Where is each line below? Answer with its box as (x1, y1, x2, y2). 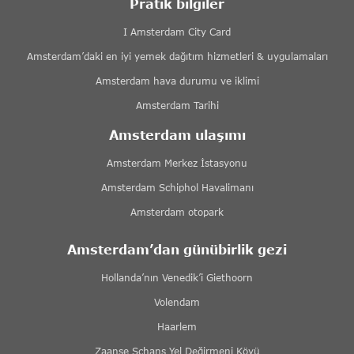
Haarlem (157, 321, 197, 333)
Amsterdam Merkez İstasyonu (107, 157, 247, 170)
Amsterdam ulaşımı (108, 127, 246, 143)
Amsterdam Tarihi (135, 100, 219, 112)
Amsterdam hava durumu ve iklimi (95, 75, 259, 88)
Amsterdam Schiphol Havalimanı (100, 182, 254, 194)
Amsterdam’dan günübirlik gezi (67, 242, 287, 258)
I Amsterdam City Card (123, 26, 231, 39)
